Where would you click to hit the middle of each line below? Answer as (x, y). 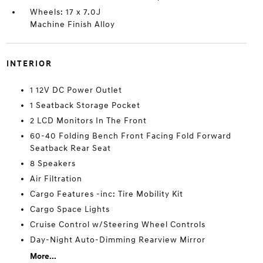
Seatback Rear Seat (70, 148)
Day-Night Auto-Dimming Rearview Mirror (117, 240)
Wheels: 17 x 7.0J (65, 12)
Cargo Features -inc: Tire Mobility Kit (106, 194)
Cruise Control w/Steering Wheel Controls (117, 225)
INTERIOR (29, 64)
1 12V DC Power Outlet (76, 90)
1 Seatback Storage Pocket (85, 105)
